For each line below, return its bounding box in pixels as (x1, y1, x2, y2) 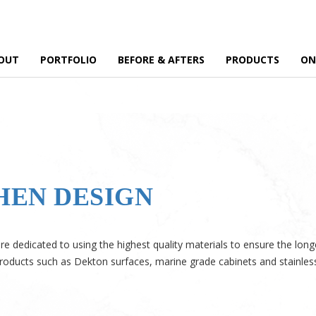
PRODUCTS (226, 53, 279, 67)
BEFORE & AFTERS (118, 53, 205, 67)
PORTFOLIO (40, 53, 97, 67)
